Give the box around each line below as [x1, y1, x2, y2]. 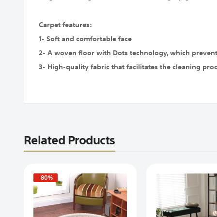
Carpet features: [38, 18, 92, 32]
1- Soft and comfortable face [38, 32, 132, 46]
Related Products [23, 128, 115, 151]
